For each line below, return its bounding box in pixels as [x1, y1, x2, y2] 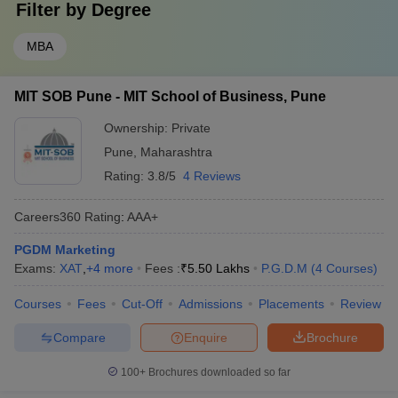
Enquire [184, 330, 227, 345]
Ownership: [104, 121, 171, 135]
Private [171, 121, 211, 135]
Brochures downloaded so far [146, 366, 291, 378]
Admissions [179, 297, 243, 311]
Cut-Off [122, 297, 163, 311]
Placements [259, 297, 324, 311]
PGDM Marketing [14, 243, 115, 257]
